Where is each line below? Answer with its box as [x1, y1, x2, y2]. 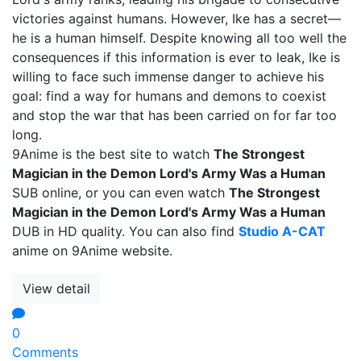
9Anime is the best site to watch [12, 146, 214, 162]
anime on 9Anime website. [12, 243, 172, 259]
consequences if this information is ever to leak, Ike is [12, 49, 340, 65]
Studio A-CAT [239, 223, 326, 239]
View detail [23, 280, 90, 297]
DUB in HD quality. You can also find [12, 223, 239, 239]
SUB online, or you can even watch [12, 185, 229, 201]
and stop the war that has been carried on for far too [12, 107, 337, 123]
